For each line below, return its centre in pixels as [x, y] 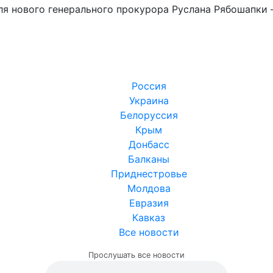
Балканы [149, 159]
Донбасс [149, 144]
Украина [149, 100]
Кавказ [149, 217]
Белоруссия [149, 115]
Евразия [149, 203]
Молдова [149, 188]
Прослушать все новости [136, 255]
